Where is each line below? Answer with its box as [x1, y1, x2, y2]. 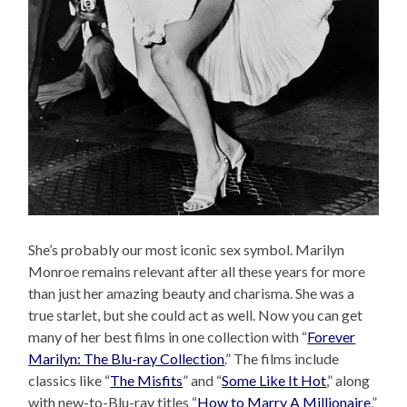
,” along [326, 371, 371, 389]
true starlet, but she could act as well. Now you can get [28, 305, 363, 323]
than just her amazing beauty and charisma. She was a [28, 283, 355, 302]
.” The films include [224, 349, 340, 367]
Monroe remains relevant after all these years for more [28, 262, 366, 280]
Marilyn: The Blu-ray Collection [28, 349, 225, 367]
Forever [307, 327, 356, 345]
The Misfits [110, 371, 184, 389]
